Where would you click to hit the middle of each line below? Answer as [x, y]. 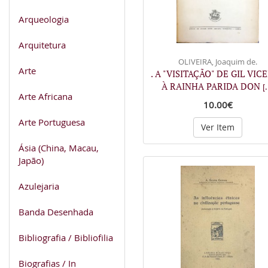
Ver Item [218, 127]
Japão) [31, 160]
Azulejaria [39, 186]
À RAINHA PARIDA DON [212, 86]
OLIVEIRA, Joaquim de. [218, 62]
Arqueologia [44, 19]
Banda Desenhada [56, 211]
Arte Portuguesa [52, 122]
